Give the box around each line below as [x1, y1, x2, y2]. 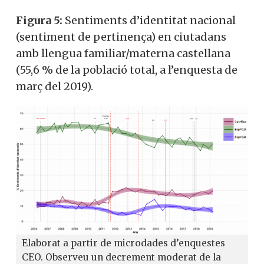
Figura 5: [16, 14, 62, 28]
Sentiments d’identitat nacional [62, 14, 236, 28]
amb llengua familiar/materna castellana [16, 47, 230, 61]
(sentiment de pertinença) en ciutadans [16, 30, 226, 44]
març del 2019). [16, 80, 93, 94]
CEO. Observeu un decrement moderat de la [22, 251, 221, 263]
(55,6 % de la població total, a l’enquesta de [16, 63, 237, 77]
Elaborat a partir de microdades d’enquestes [22, 237, 225, 249]
